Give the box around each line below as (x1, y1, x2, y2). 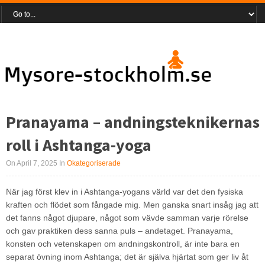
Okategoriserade (66, 159, 121, 167)
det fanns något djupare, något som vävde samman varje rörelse (5, 213, 248, 222)
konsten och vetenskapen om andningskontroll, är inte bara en (5, 239, 240, 248)
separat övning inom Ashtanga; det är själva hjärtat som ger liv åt (5, 252, 248, 261)
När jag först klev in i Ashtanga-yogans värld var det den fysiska (5, 187, 243, 196)
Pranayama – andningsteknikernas (5, 111, 260, 132)
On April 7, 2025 (5, 159, 57, 167)
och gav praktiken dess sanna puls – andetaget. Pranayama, (5, 226, 233, 235)
